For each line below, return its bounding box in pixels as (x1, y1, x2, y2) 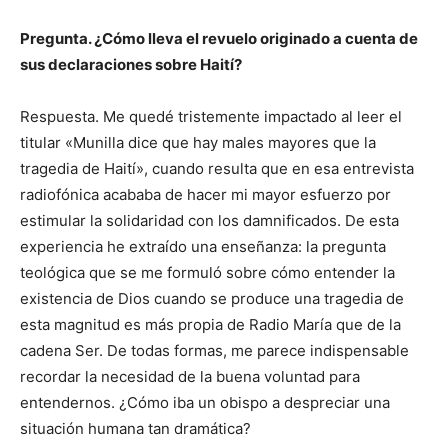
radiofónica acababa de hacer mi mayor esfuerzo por (20, 185, 391, 205)
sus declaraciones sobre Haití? (20, 55, 242, 75)
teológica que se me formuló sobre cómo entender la (20, 263, 395, 283)
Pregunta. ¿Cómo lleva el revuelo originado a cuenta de (20, 29, 418, 49)
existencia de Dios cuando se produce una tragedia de (20, 289, 404, 309)
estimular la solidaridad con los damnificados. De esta (20, 211, 399, 231)
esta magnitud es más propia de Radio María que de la (20, 315, 401, 335)
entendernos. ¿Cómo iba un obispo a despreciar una (20, 393, 390, 413)
